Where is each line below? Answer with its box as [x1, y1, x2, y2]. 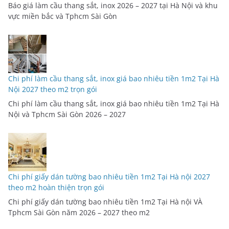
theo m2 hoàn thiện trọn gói [8, 182, 104, 193]
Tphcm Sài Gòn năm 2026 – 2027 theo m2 [8, 208, 150, 218]
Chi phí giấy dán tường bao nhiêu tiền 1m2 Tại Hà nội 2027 [8, 172, 210, 182]
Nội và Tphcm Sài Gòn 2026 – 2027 [8, 109, 126, 120]
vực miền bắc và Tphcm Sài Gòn [8, 11, 117, 21]
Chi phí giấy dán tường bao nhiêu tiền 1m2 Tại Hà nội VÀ [8, 197, 202, 207]
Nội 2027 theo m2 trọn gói [8, 84, 97, 95]
